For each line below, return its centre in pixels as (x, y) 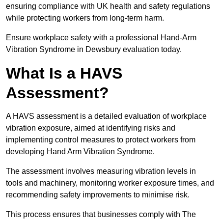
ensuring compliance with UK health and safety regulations (108, 6)
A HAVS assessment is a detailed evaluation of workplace (106, 116)
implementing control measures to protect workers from (101, 140)
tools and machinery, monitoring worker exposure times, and (110, 183)
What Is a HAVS (64, 73)
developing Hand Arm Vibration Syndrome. (81, 152)
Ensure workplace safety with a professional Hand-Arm (101, 38)
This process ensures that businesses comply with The (101, 215)
